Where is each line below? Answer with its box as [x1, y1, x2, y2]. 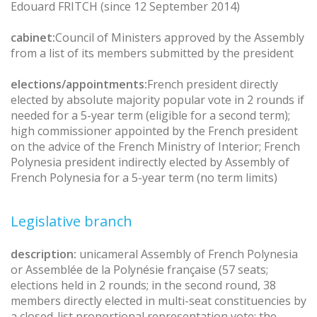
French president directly [147, 76, 278, 93]
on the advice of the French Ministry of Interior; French [11, 139, 300, 155]
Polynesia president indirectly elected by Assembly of [11, 154, 289, 171]
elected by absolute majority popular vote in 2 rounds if [11, 92, 304, 108]
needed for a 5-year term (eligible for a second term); [11, 108, 290, 124]
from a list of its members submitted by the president [11, 45, 294, 62]
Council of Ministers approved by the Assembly [55, 30, 304, 46]
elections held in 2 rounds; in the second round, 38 [11, 277, 276, 294]
